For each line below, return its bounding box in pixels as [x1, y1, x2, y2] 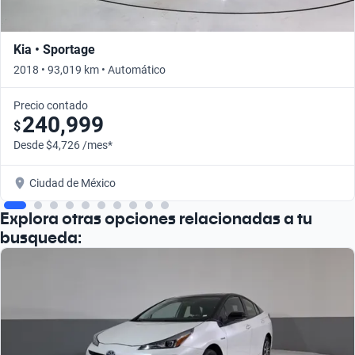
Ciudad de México [29, 176, 116, 189]
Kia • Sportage [13, 41, 95, 57]
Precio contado [13, 98, 88, 112]
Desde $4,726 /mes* [13, 138, 113, 151]
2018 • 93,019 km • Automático [13, 63, 166, 76]
